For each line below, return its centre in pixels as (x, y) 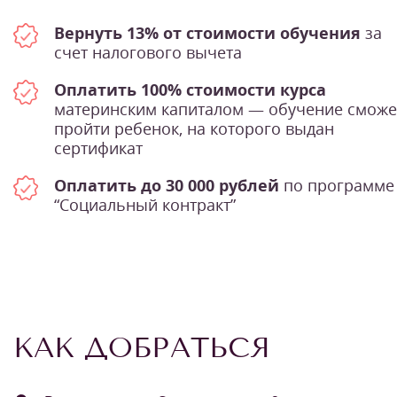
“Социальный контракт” (145, 205)
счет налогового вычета (148, 53)
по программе (337, 186)
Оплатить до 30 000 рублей (167, 186)
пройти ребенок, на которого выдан (194, 129)
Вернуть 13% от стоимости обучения (207, 33)
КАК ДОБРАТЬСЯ (142, 348)
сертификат (98, 148)
